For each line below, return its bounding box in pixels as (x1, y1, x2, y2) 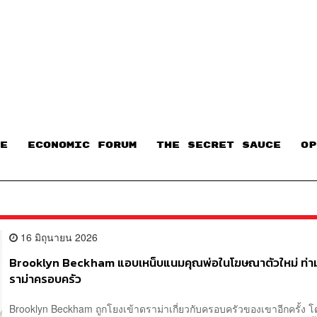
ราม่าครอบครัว (9, 270, 82, 289)
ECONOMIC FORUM (28, 139, 137, 150)
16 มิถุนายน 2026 (18, 230, 98, 245)
